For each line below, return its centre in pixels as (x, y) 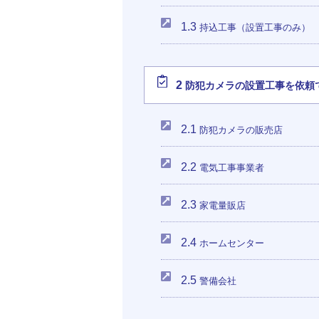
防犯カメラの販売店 (240, 130)
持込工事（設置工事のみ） (254, 27)
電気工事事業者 (231, 168)
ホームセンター (231, 243)
